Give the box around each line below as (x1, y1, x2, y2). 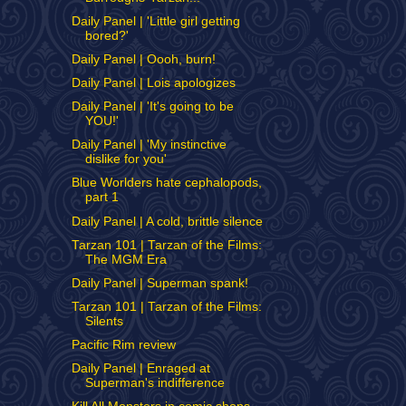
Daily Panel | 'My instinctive (71, 138, 227, 152)
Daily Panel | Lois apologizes (71, 76, 236, 90)
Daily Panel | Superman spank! (71, 275, 248, 290)
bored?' (84, 28, 129, 43)
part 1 (84, 190, 119, 205)
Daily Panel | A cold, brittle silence (71, 214, 263, 228)
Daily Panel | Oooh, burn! (71, 52, 216, 66)
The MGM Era (84, 252, 167, 266)
